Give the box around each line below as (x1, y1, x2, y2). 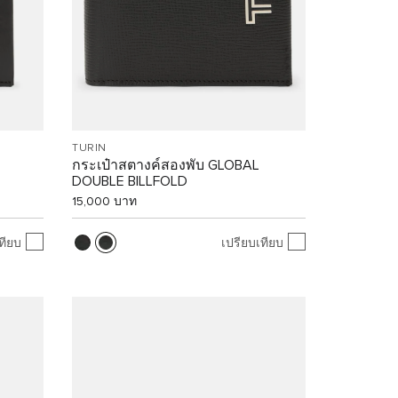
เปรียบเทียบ (220, 236, 283, 250)
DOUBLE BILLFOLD (72, 174, 188, 188)
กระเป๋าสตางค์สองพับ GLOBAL (72, 158, 260, 172)
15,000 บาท (72, 195, 138, 208)
